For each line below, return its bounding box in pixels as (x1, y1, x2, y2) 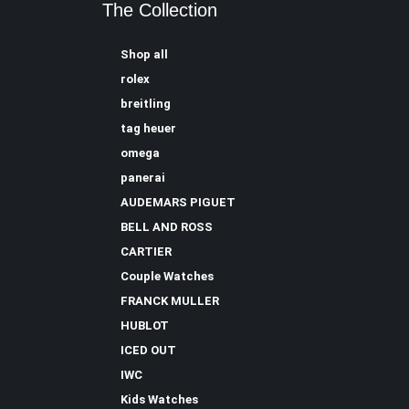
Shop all (121, 47, 168, 62)
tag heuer (121, 121, 176, 136)
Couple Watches (121, 269, 214, 284)
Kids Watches (121, 393, 198, 407)
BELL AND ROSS (121, 220, 213, 235)
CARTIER (121, 245, 172, 259)
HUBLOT (121, 319, 169, 333)
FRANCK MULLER (121, 294, 219, 309)
